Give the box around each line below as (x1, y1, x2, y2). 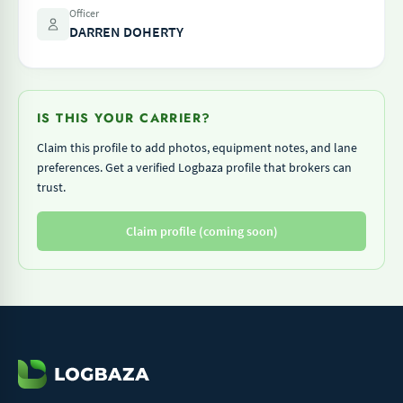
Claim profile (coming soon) (125, 223, 278, 239)
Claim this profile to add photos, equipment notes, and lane (37, 139, 357, 156)
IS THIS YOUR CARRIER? (37, 109, 211, 127)
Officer (69, 6, 99, 20)
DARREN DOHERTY (69, 22, 184, 40)
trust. (37, 179, 66, 195)
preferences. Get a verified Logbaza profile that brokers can (37, 159, 352, 175)
